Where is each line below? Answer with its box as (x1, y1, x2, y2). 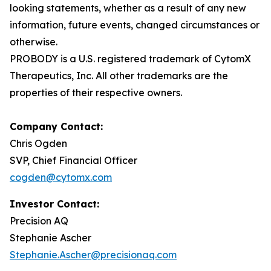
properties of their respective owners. (10, 87, 182, 99)
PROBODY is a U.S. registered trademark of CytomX (10, 53, 251, 65)
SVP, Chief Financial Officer (10, 154, 137, 166)
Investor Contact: (10, 198, 99, 210)
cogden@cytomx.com (10, 171, 112, 183)
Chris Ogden (10, 137, 67, 149)
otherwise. (10, 36, 57, 48)
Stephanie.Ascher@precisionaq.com (10, 249, 177, 261)
